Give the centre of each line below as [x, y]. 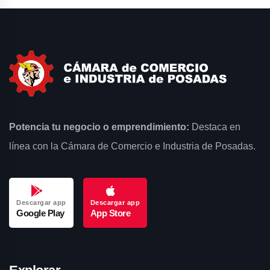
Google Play [40, 213]
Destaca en [215, 127]
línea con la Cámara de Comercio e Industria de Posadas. [132, 146]
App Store [110, 213]
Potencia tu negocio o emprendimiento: [99, 127]
